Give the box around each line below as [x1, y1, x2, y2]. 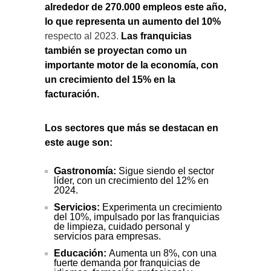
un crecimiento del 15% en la [45, 74, 175, 85]
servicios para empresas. [54, 230, 161, 241]
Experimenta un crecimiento [100, 201, 222, 212]
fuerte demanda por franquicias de [54, 257, 200, 268]
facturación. [45, 88, 99, 99]
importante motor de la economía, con [45, 59, 218, 70]
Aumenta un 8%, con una [106, 247, 217, 258]
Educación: [54, 247, 106, 258]
